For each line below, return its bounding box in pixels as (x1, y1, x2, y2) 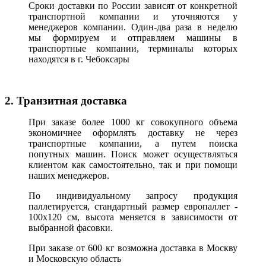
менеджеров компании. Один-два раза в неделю (28, 21, 237, 32)
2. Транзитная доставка (5, 94, 127, 107)
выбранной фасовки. (28, 222, 113, 233)
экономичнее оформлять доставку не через (28, 127, 237, 138)
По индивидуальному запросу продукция (28, 190, 237, 201)
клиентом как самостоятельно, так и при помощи (28, 159, 237, 170)
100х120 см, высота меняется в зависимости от (28, 211, 237, 222)
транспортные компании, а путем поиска (28, 138, 237, 148)
